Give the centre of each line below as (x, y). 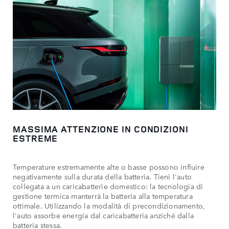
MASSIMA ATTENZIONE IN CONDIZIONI (101, 129)
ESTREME (36, 138)
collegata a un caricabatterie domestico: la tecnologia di (108, 186)
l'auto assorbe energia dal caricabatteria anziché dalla (104, 215)
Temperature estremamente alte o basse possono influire (109, 167)
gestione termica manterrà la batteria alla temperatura (103, 196)
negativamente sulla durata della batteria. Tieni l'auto (102, 177)
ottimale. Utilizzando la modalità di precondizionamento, (109, 206)
